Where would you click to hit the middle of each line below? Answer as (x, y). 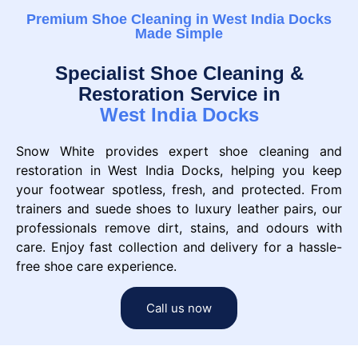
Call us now (179, 308)
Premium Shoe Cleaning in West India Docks (179, 19)
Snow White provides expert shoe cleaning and (179, 151)
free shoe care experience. (96, 266)
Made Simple (179, 33)
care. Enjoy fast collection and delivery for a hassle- (179, 247)
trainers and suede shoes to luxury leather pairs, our (179, 208)
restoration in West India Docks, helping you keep (179, 170)
